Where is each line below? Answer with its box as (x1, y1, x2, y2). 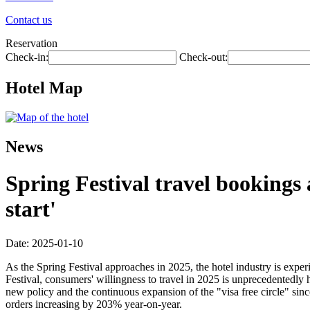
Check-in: (6, 51, 48, 63)
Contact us (6, 14, 52, 26)
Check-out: (179, 51, 228, 63)
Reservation (6, 37, 57, 49)
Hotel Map (6, 78, 82, 97)
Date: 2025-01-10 (6, 237, 83, 249)
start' (6, 197, 56, 222)
